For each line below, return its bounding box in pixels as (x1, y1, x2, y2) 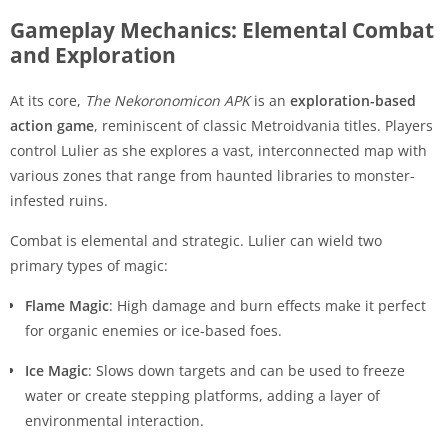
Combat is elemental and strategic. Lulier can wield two (10, 230, 382, 250)
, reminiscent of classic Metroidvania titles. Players (94, 115, 433, 135)
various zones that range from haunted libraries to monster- (10, 165, 415, 185)
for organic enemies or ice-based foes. (25, 320, 282, 340)
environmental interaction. (25, 410, 204, 430)
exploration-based (290, 90, 416, 110)
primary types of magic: (10, 255, 168, 275)
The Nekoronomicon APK (85, 90, 250, 110)
